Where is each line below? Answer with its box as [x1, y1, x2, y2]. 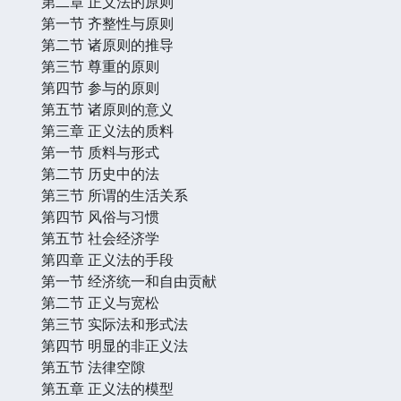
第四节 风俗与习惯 [41, 206, 159, 226]
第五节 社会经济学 [41, 227, 159, 248]
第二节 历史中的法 [41, 163, 159, 183]
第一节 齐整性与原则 [41, 13, 174, 33]
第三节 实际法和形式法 [41, 313, 188, 334]
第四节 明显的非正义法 [41, 335, 188, 355]
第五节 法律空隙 [41, 356, 145, 377]
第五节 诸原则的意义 [41, 98, 174, 119]
